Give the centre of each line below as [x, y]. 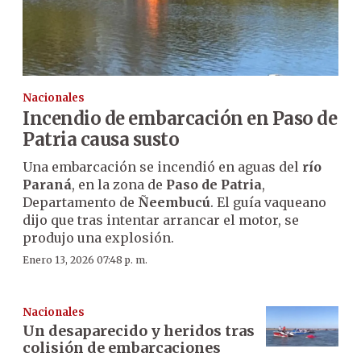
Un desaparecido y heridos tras [139, 330]
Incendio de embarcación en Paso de [180, 118]
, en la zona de [119, 184]
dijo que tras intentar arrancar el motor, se [161, 220]
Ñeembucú [174, 202]
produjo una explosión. [98, 237]
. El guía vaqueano [268, 202]
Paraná [47, 184]
